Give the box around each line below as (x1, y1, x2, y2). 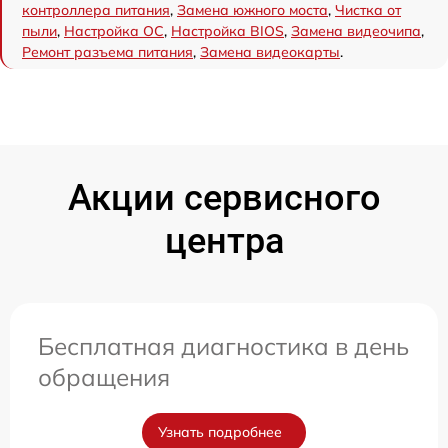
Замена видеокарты (200, 42, 340, 61)
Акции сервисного (67, 176, 381, 219)
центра (164, 219, 284, 262)
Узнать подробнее (158, 422, 282, 441)
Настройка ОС (64, 21, 164, 40)
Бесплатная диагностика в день (38, 330, 409, 361)
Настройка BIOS (171, 21, 284, 40)
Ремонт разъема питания (22, 42, 193, 61)
